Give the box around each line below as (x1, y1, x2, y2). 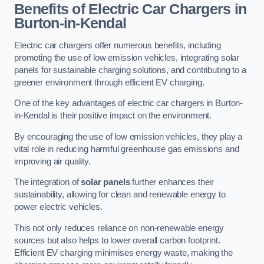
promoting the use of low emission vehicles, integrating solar (14, 52, 240, 62)
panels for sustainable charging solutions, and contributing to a (14, 65, 246, 75)
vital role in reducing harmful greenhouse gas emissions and (14, 144, 239, 154)
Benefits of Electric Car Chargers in (14, 1, 247, 18)
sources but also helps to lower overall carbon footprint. (14, 235, 220, 245)
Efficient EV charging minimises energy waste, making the (14, 247, 233, 258)
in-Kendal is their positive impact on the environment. (14, 111, 212, 121)
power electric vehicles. (14, 202, 103, 212)
